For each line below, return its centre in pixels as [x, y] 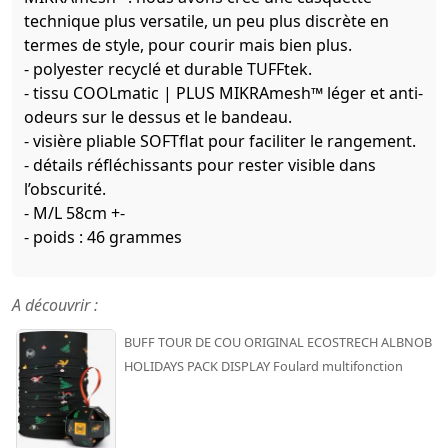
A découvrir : [55, 304]
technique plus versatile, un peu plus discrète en [206, 20]
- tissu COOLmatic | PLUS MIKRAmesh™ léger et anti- [223, 92]
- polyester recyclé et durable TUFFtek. [168, 68]
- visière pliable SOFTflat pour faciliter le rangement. [220, 140]
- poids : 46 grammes [103, 236]
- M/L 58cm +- [74, 212]
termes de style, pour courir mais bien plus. [188, 44]
